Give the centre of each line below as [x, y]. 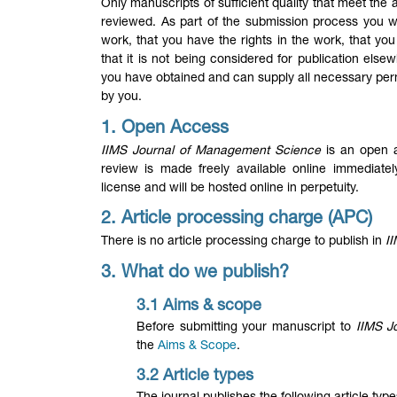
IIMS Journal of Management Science [211, 151]
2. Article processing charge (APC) [237, 220]
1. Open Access [165, 129]
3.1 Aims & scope [199, 307]
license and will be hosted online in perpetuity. [230, 188]
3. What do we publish [190, 273]
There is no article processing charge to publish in [243, 242]
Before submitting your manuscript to [246, 328]
